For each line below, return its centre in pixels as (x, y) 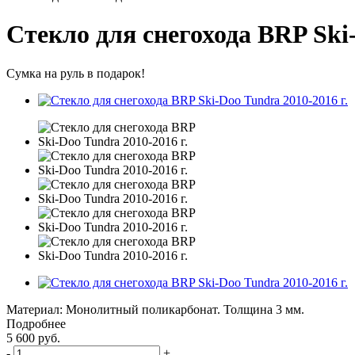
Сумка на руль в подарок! (76, 73)
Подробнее (36, 323)
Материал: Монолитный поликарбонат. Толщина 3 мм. (155, 309)
